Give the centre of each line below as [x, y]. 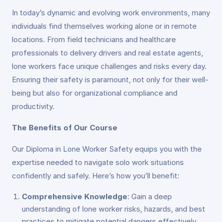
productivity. [33, 106]
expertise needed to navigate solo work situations [98, 162]
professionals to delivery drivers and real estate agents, [108, 53]
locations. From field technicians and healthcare [94, 39]
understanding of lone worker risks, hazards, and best [113, 209]
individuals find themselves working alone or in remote [104, 26]
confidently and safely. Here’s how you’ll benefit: [96, 176]
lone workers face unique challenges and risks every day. [109, 66]
